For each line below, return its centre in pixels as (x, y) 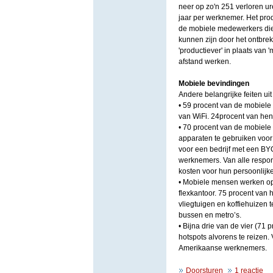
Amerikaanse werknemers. (222, 248)
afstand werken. (205, 62)
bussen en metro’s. (210, 215)
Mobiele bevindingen (214, 83)
